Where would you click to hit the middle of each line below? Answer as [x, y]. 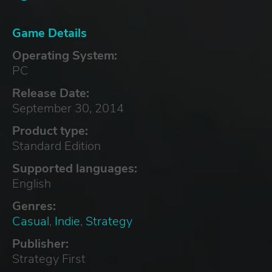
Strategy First [49, 259]
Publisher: [40, 243]
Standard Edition [56, 146]
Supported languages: [75, 168]
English [32, 183]
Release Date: [51, 93]
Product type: [50, 131]
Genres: [34, 206]
